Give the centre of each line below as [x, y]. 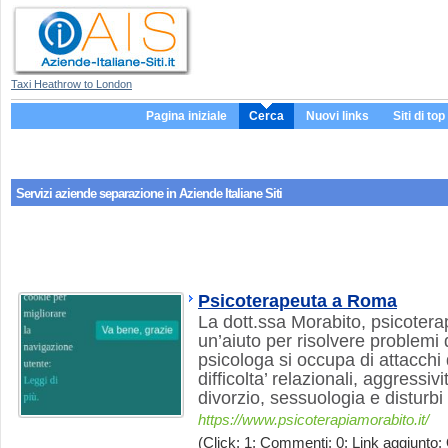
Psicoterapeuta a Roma [297, 301]
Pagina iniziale [186, 116]
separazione [131, 193]
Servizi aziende [57, 193]
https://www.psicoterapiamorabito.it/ [313, 420]
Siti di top [418, 116]
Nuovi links [337, 116]
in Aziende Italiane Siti [222, 193]
